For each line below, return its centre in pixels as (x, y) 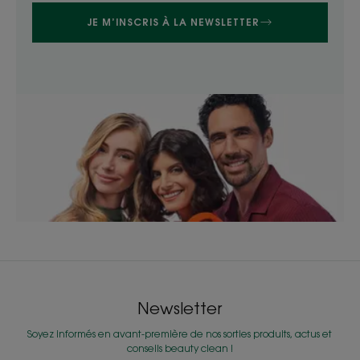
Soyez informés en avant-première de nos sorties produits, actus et (180, 333)
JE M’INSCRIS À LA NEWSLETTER (173, 22)
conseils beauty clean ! (180, 348)
